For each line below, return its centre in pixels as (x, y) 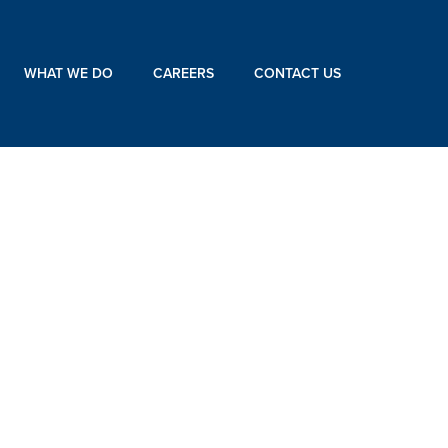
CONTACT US (297, 73)
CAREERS (183, 73)
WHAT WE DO (68, 73)
